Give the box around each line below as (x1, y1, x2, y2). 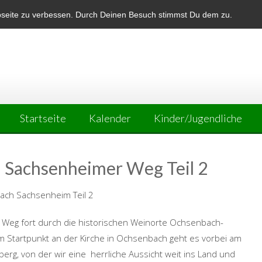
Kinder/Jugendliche (154, 112, 242, 125)
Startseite (20, 112, 66, 125)
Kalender (89, 112, 131, 125)
